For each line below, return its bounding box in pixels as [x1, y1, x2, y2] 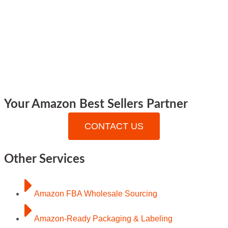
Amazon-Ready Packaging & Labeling [34, 214, 173, 223]
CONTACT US [84, 121, 144, 132]
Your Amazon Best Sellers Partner [4, 98, 188, 111]
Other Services [4, 153, 85, 166]
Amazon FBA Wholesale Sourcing [34, 189, 157, 198]
